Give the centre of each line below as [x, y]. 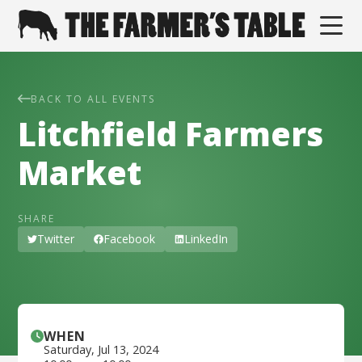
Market [80, 173]
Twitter [56, 239]
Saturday [68, 350]
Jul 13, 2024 [128, 350]
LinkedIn [206, 239]
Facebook [130, 239]
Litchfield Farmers [171, 134]
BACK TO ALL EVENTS [93, 99]
